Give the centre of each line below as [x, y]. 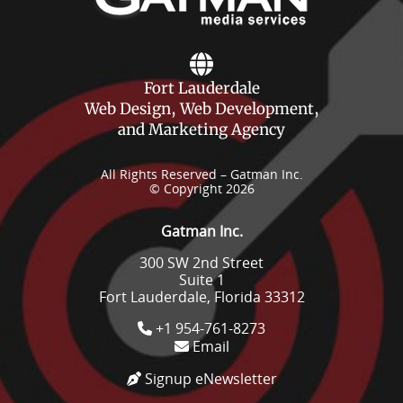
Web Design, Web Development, [201, 109]
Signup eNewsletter [209, 379]
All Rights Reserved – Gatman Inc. [201, 174]
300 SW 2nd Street [201, 263]
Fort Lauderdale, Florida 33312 [201, 297]
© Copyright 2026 [201, 188]
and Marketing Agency [201, 130]
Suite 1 [201, 280]
